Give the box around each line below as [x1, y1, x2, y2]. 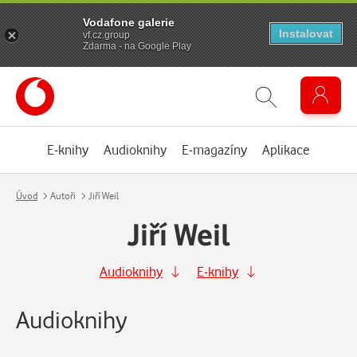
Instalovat [279, 27, 333, 40]
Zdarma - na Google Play [83, 40, 191, 52]
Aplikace [262, 141, 310, 158]
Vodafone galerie [83, 15, 175, 29]
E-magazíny [182, 141, 247, 158]
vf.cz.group [83, 29, 130, 41]
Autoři [50, 190, 76, 202]
